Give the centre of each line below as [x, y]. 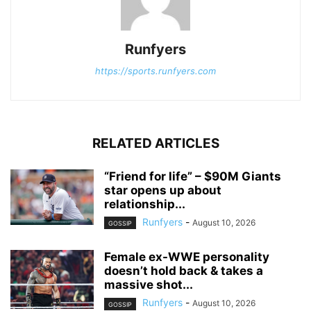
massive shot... [149, 285]
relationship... [145, 204]
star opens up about [163, 191]
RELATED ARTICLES [155, 144]
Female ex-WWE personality [187, 257]
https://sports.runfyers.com [155, 71]
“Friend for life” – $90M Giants [193, 177]
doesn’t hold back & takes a [184, 271]
